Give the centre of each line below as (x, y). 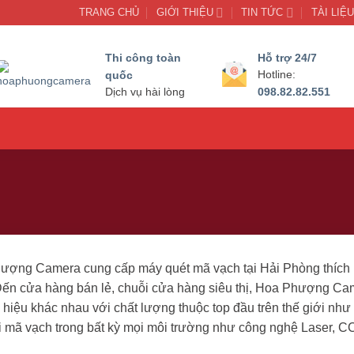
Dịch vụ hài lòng (145, 92)
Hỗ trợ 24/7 (288, 57)
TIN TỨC (262, 12)
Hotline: (277, 74)
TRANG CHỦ (109, 12)
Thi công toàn (143, 57)
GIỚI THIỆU (185, 12)
